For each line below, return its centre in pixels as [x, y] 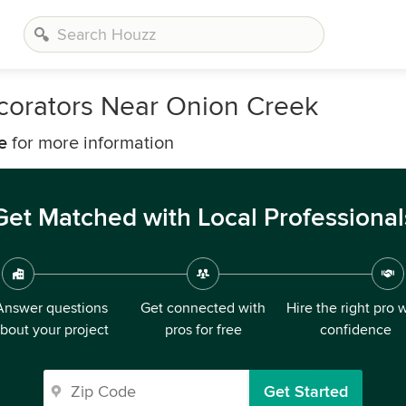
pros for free [203, 330]
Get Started [306, 391]
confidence [355, 330]
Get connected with [203, 308]
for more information [91, 143]
